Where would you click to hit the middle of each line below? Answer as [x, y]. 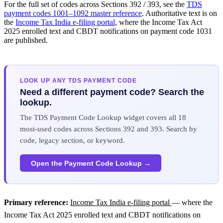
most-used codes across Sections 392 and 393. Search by [109, 129]
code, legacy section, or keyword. [72, 141]
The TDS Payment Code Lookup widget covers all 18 [103, 118]
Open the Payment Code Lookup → [91, 163]
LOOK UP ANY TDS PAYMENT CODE [78, 80]
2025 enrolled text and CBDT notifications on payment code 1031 [108, 31]
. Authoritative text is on [179, 13]
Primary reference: [37, 203]
